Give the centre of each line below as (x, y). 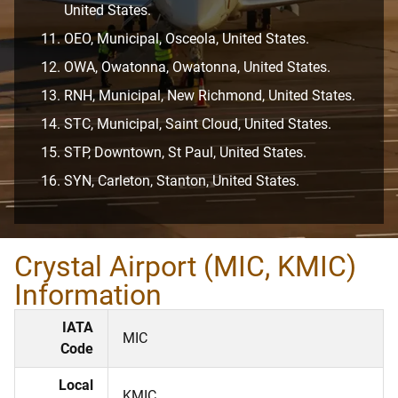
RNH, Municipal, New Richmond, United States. (210, 95)
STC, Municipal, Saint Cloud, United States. (198, 123)
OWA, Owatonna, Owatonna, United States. (197, 67)
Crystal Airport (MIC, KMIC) (185, 266)
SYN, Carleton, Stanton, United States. (182, 180)
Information (88, 295)
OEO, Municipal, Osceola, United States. (187, 38)
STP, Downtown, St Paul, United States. (185, 152)
